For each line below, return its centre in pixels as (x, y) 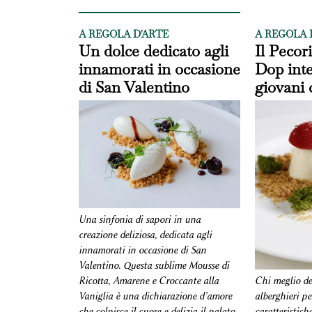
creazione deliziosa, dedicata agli (145, 235)
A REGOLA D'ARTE (123, 34)
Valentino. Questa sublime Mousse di (154, 265)
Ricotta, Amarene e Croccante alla (148, 281)
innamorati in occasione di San (142, 250)
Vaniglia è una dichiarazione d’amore (155, 296)
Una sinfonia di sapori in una (139, 219)
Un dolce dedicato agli (153, 51)
